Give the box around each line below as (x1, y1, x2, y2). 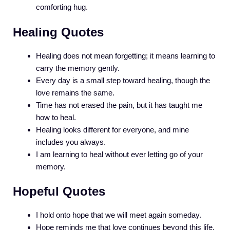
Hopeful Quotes (13, 184, 105, 199)
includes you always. (36, 137, 106, 146)
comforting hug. (36, 3, 88, 12)
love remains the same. (36, 88, 114, 97)
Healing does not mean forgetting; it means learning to (36, 51, 215, 60)
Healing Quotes (13, 25, 104, 39)
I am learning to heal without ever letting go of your (36, 149, 203, 159)
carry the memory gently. (36, 63, 120, 72)
